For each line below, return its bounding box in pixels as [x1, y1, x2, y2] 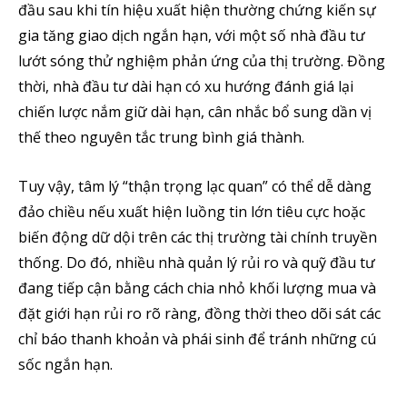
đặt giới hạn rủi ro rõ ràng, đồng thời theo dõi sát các [18, 303, 381, 323]
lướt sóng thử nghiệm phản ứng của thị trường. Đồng [18, 51, 385, 71]
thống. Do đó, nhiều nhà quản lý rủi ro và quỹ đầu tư [18, 253, 375, 273]
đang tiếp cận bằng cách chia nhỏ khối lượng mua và [18, 278, 376, 298]
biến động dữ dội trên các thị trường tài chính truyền [18, 227, 377, 247]
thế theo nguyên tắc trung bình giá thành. [18, 127, 304, 147]
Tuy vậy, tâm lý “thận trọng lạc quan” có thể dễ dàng [18, 176, 372, 196]
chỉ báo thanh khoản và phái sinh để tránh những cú [18, 329, 376, 349]
